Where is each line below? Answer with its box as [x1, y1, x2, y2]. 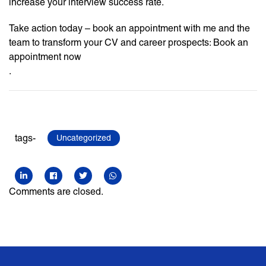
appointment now [9, 51, 81, 63]
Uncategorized [56, 133, 111, 143]
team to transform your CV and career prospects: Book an [9, 37, 248, 49]
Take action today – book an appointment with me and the [9, 23, 250, 34]
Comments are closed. [9, 186, 103, 198]
